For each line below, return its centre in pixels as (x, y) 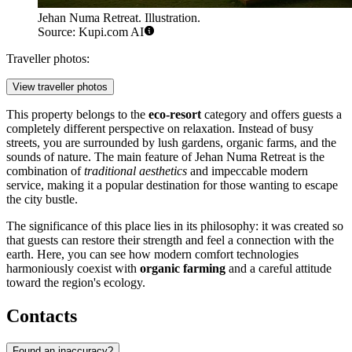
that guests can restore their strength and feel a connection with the (170, 240)
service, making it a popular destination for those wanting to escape (172, 185)
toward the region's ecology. (76, 283)
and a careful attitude (279, 269)
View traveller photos (60, 87)
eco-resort (175, 115)
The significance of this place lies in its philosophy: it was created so (175, 226)
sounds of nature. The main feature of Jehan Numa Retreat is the (165, 157)
